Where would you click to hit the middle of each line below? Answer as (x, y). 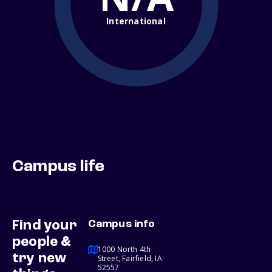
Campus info (121, 224)
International (136, 21)
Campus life (59, 167)
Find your (45, 226)
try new (39, 259)
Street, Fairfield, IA (130, 259)
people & (42, 243)
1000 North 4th (124, 250)
